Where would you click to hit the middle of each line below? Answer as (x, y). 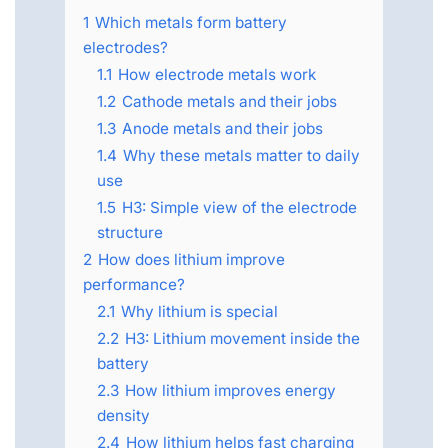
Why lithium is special (199, 312)
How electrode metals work (217, 75)
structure (130, 233)
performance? (134, 285)
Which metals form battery (191, 23)
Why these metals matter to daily (241, 156)
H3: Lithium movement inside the (242, 339)
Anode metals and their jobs (222, 129)
